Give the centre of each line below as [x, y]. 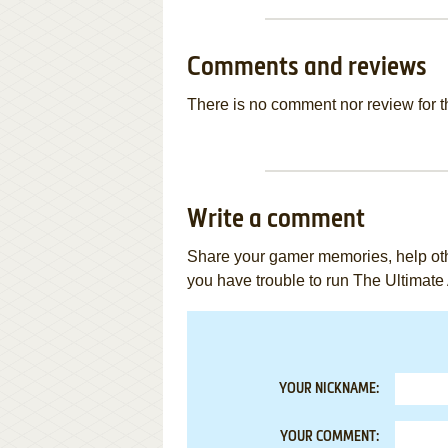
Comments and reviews [307, 68]
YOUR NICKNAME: [329, 389]
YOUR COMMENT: [329, 437]
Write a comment [276, 220]
